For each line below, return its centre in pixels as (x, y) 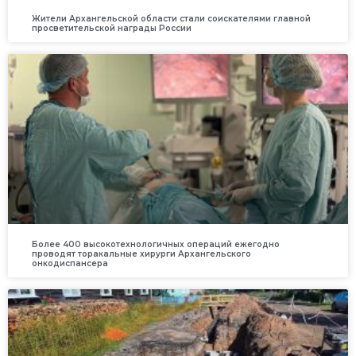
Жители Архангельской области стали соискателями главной (171, 18)
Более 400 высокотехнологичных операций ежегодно (156, 244)
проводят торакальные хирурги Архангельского (141, 253)
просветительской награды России (112, 28)
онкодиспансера (70, 263)
